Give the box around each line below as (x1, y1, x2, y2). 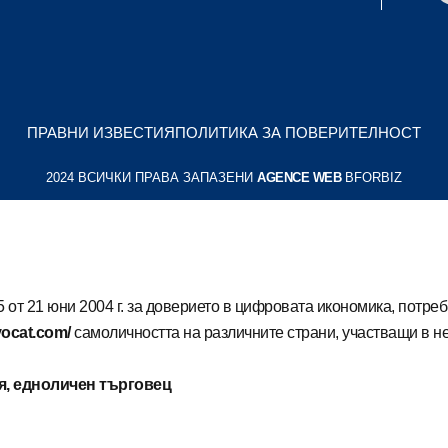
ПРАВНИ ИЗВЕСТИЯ (27, 123, 175, 141)
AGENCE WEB (257, 169, 341, 185)
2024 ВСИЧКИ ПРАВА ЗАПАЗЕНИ (46, 169, 257, 185)
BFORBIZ (341, 169, 402, 185)
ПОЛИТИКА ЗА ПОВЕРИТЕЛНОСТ (175, 123, 421, 141)
